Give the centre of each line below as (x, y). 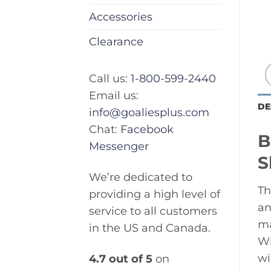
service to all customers (153, 211)
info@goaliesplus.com (149, 113)
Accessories (121, 17)
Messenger (119, 146)
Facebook (147, 129)
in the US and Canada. (150, 228)
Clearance (116, 42)
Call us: (110, 79)
